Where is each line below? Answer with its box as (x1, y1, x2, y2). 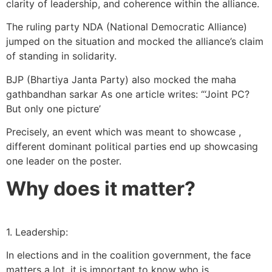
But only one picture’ (6, 102, 101, 115)
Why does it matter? (6, 176, 195, 200)
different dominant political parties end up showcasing (6, 140, 258, 153)
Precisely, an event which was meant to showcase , (6, 126, 241, 138)
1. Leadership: (6, 225, 71, 238)
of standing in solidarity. (6, 50, 117, 63)
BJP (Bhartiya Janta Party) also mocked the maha (6, 73, 236, 86)
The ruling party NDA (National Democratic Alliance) (6, 21, 247, 33)
